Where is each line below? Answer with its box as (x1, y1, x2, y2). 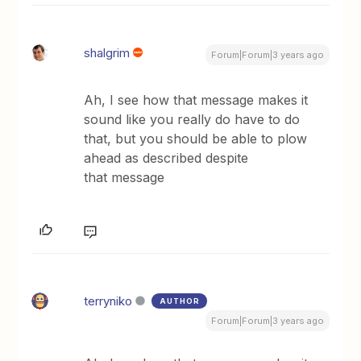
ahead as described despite (84, 149, 249, 166)
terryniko (84, 293, 133, 309)
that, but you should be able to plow (84, 130, 308, 147)
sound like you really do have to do (84, 110, 301, 127)
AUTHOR (160, 296, 201, 305)
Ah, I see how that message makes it (84, 91, 309, 108)
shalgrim (84, 44, 131, 60)
